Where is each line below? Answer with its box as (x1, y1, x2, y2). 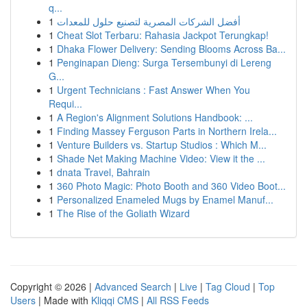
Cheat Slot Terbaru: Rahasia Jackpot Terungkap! (57, 28, 269, 42)
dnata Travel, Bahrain (57, 165, 150, 179)
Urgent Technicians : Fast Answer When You (57, 83, 250, 97)
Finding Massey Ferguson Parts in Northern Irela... (57, 124, 277, 138)
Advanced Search (95, 280, 171, 293)
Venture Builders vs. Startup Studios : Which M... (57, 138, 267, 151)
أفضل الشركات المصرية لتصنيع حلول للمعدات (57, 14, 241, 28)
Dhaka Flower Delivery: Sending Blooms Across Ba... (57, 42, 286, 56)
